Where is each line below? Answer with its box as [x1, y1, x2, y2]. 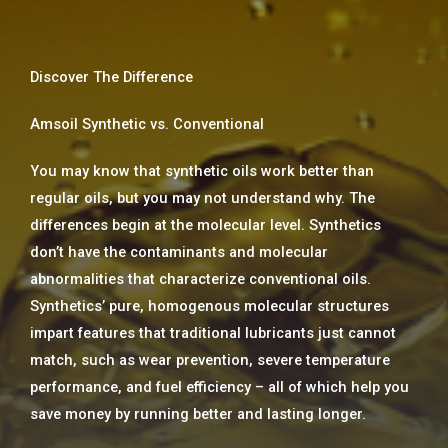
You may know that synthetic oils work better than [30, 162, 374, 181]
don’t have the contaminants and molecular [30, 243, 328, 262]
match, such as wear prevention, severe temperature [30, 351, 390, 370]
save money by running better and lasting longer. [30, 405, 366, 424]
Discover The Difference [30, 68, 193, 87]
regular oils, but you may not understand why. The [30, 189, 375, 208]
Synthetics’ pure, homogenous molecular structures [30, 297, 389, 316]
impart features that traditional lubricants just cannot [30, 324, 396, 343]
